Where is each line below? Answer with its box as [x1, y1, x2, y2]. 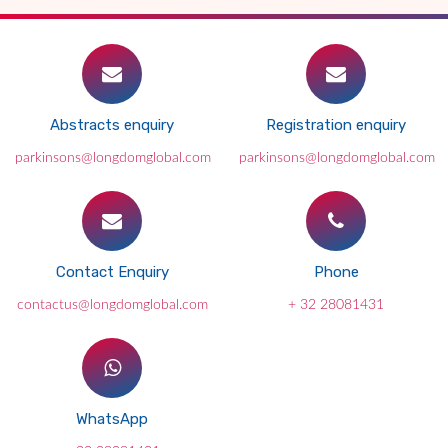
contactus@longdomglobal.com [16, 298, 208, 312]
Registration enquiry [266, 116, 406, 134]
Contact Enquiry [55, 263, 169, 281]
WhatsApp [76, 410, 148, 428]
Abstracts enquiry [50, 116, 174, 134]
